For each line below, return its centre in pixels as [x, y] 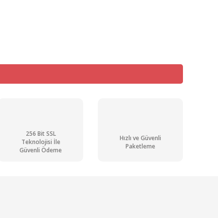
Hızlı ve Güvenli [140, 138]
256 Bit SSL [41, 134]
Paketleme [140, 146]
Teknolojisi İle [41, 142]
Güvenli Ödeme [41, 150]
